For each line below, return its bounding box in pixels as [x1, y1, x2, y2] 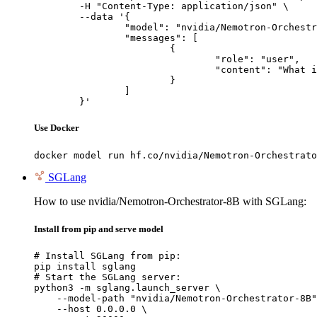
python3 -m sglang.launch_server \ [34, 282, 221, 293]
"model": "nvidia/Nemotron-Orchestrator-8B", [34, 22, 125, 33]
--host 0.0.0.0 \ [34, 303, 147, 314]
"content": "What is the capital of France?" [34, 64, 215, 76]
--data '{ [34, 11, 79, 23]
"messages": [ [34, 33, 125, 44]
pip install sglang [34, 260, 136, 272]
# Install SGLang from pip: [34, 250, 181, 261]
